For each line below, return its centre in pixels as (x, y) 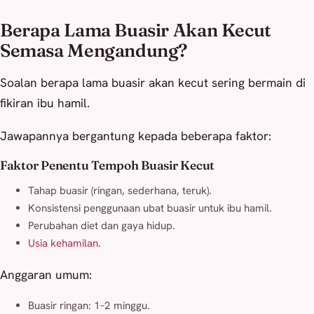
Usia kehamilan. (64, 244)
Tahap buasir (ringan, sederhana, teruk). (120, 191)
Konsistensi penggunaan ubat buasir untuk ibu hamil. (150, 209)
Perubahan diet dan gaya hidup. (102, 226)
